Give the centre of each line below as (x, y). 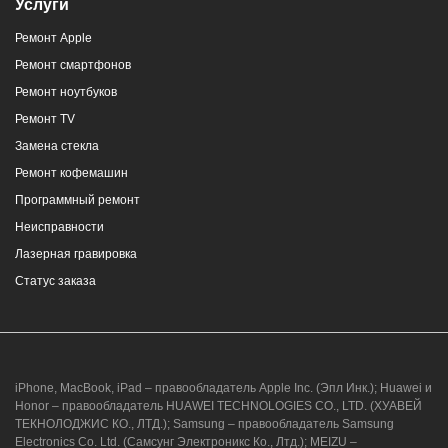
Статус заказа (55, 281)
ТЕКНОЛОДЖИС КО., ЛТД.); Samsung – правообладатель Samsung (204, 424)
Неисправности (59, 227)
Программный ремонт (77, 200)
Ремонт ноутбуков (66, 92)
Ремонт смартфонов (73, 65)
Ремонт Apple (53, 38)
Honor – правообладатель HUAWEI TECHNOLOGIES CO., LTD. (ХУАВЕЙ (218, 406)
